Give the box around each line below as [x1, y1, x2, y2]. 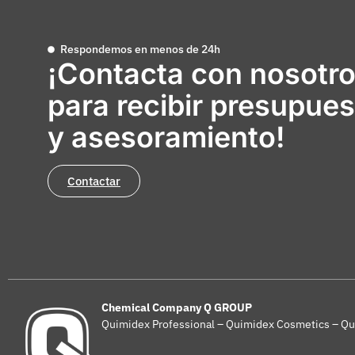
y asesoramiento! [48, 119, 285, 155]
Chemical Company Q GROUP [101, 300, 252, 315]
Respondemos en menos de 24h [60, 41, 221, 56]
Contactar [67, 173, 120, 189]
